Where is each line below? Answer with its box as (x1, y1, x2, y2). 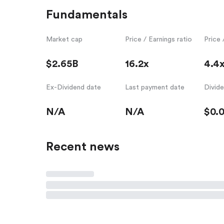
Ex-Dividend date (46, 83, 101, 91)
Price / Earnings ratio (124, 35, 192, 43)
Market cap (46, 35, 82, 43)
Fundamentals (46, 8, 127, 21)
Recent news (46, 140, 119, 153)
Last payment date (124, 83, 184, 91)
